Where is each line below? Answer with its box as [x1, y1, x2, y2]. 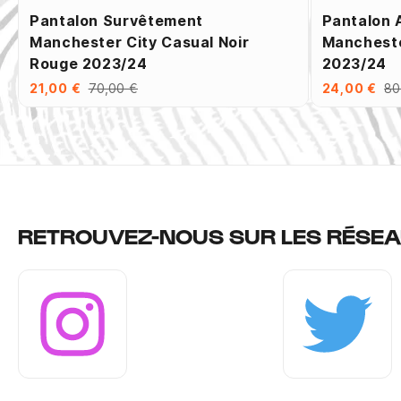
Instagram [25, 371, 90, 390]
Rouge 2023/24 [30, 55, 148, 73]
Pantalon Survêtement [30, 12, 203, 30]
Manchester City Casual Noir [30, 33, 250, 52]
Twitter [289, 371, 337, 390]
